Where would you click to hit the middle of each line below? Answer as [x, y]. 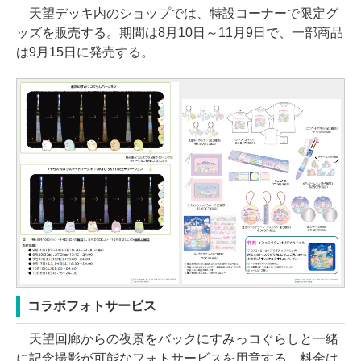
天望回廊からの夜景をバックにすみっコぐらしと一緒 [177, 339]
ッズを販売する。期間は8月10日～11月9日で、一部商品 [180, 32]
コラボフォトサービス [92, 306]
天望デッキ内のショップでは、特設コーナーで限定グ [177, 13]
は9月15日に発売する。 [85, 52]
